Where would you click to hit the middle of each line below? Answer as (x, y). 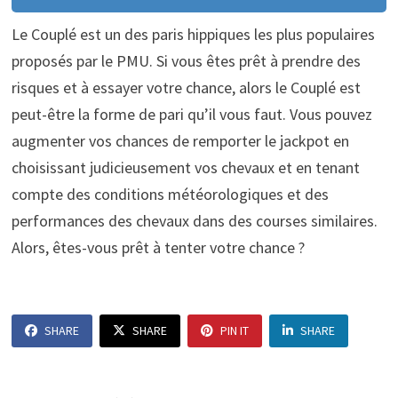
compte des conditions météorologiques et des (170, 195)
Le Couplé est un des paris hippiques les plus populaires (193, 35)
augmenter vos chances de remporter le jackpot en (180, 141)
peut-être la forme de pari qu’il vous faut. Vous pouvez (191, 115)
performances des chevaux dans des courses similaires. (194, 221)
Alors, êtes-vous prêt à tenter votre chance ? (158, 248)
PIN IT (234, 331)
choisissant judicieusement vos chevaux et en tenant (185, 168)
